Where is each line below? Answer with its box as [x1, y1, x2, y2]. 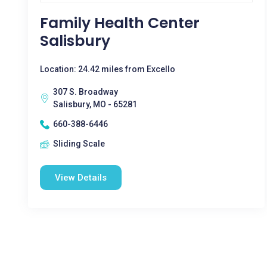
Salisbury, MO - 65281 [53, 100, 137, 109]
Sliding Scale [53, 139, 105, 148]
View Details [55, 172, 107, 183]
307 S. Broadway [53, 87, 118, 97]
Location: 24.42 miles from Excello [40, 64, 175, 74]
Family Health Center [40, 13, 200, 33]
